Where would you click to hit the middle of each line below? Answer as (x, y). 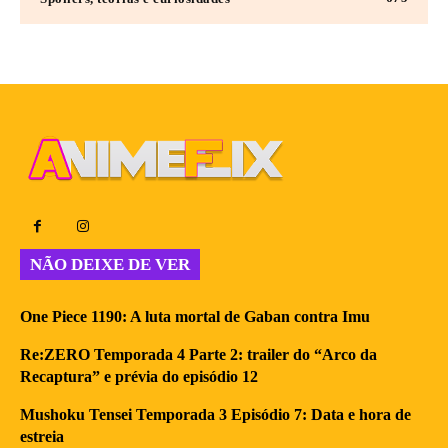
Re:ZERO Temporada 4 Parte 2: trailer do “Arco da (198, 354)
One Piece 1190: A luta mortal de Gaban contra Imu (195, 316)
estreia (42, 436)
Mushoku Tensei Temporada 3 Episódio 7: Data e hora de (215, 414)
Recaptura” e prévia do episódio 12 (139, 376)
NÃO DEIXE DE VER (110, 264)
